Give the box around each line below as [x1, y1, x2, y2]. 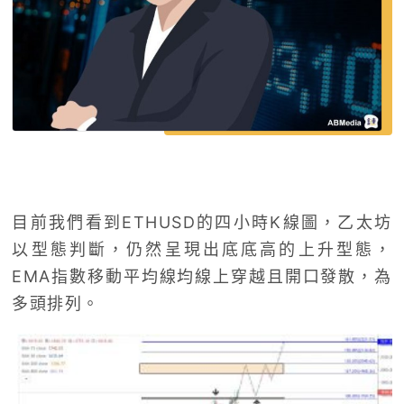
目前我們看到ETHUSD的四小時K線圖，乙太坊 [12, 212, 392, 232]
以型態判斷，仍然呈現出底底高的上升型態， [12, 239, 392, 259]
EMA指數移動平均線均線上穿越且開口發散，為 [12, 266, 392, 286]
